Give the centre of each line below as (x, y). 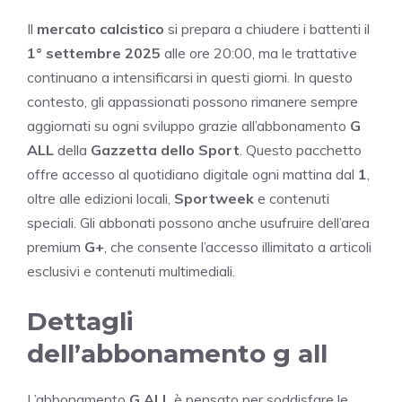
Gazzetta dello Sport (165, 149)
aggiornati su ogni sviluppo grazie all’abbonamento (188, 125)
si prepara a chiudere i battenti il (267, 28)
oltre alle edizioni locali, (100, 198)
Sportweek (214, 198)
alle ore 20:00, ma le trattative (259, 52)
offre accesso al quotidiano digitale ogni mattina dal (192, 174)
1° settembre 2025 (94, 52)
